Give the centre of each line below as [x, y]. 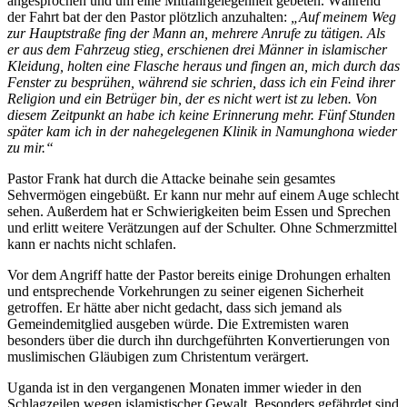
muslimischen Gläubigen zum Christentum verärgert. [158, 357]
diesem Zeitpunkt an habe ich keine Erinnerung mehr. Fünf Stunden [201, 115]
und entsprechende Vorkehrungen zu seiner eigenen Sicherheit [185, 292]
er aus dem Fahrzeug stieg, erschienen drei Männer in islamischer [197, 50]
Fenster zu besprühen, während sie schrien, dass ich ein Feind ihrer [201, 83]
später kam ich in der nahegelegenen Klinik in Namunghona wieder [202, 132]
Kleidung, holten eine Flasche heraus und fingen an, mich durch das [203, 66]
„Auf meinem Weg [343, 17]
